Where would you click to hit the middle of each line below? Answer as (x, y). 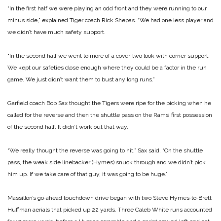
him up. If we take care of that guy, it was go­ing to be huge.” (88, 174)
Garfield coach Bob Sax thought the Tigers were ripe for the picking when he (109, 103)
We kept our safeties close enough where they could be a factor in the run (107, 67)
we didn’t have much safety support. (56, 32)
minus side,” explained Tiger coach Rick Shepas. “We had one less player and (110, 20)
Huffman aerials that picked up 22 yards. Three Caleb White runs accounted (110, 209)
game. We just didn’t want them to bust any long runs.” (81, 79)
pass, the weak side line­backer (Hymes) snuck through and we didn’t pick (107, 162)
